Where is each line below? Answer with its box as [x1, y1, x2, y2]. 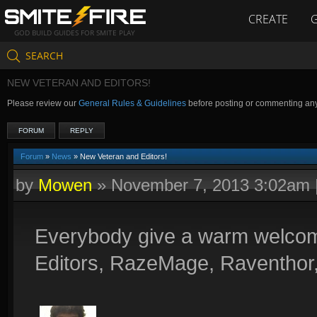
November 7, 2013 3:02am [111, 175, 310, 195]
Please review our [7, 98, 79, 108]
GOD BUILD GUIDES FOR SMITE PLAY [14, 28, 136, 38]
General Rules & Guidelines [79, 98, 186, 108]
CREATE [248, 11, 288, 27]
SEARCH [25, 48, 63, 62]
